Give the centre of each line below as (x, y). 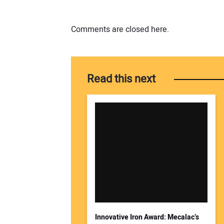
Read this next (121, 79)
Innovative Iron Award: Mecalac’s (147, 217)
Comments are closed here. (120, 30)
